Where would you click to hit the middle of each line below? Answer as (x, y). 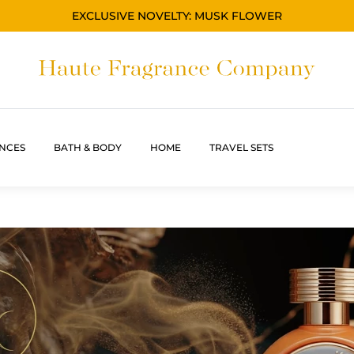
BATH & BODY (88, 147)
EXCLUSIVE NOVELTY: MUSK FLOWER (177, 16)
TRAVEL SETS (241, 147)
